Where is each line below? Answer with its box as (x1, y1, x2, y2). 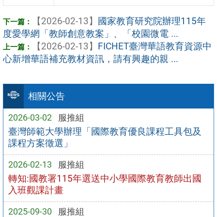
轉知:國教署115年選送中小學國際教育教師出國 (8, 172, 201, 184)
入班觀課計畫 (8, 184, 73, 196)
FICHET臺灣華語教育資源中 (98, 40, 212, 52)
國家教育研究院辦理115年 (98, 15, 206, 27)
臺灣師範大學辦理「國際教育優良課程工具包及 (8, 125, 201, 137)
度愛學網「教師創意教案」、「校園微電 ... (3, 28, 178, 39)
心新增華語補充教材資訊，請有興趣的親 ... (3, 53, 178, 64)
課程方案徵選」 (8, 137, 73, 149)
